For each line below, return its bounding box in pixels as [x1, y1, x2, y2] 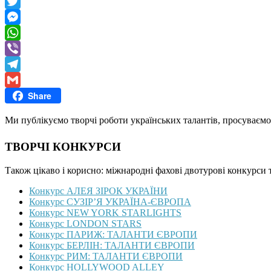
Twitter [5, 11, 32, 22]
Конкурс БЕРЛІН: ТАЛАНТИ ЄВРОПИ [29, 240, 195, 251]
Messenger [5, 27, 46, 38]
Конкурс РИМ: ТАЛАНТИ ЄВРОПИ [29, 251, 183, 262]
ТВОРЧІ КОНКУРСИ [5, 140, 121, 154]
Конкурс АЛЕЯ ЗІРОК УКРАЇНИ [29, 186, 168, 197]
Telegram [5, 74, 41, 85]
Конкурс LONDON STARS [29, 218, 142, 229]
